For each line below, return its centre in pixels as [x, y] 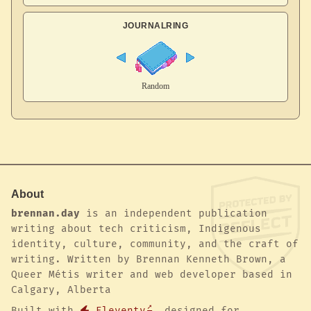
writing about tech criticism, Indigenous [136, 228]
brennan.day [45, 213]
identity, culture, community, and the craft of [155, 244]
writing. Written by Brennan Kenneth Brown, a [149, 259]
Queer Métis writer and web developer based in [152, 274]
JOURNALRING [155, 26]
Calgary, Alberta [61, 289]
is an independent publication [174, 213]
